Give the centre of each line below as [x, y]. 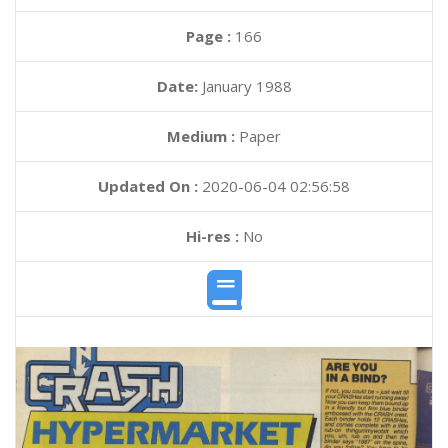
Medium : [201, 136]
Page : [210, 36]
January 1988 [246, 86]
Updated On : [148, 186]
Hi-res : [212, 236]
